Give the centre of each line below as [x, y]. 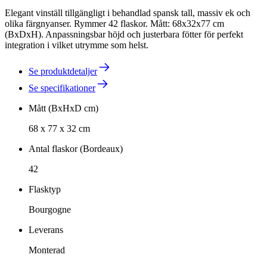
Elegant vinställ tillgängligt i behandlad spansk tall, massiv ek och [128, 13]
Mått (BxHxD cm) [63, 108]
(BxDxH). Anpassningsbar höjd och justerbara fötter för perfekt [124, 34]
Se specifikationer [62, 88]
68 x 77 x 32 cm [59, 128]
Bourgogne [50, 209]
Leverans [46, 229]
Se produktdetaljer [63, 71]
